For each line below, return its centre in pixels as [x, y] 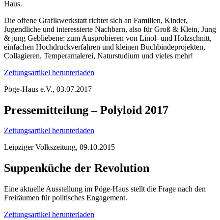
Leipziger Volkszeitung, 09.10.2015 [59, 147]
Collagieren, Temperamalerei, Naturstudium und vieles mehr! [98, 55]
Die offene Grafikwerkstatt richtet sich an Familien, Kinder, [96, 20]
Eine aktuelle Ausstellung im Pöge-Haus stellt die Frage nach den [105, 189]
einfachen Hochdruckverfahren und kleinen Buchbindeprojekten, [105, 47]
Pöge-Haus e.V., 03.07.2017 [48, 89]
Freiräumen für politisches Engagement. [66, 198]
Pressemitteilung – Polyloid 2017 [86, 110]
